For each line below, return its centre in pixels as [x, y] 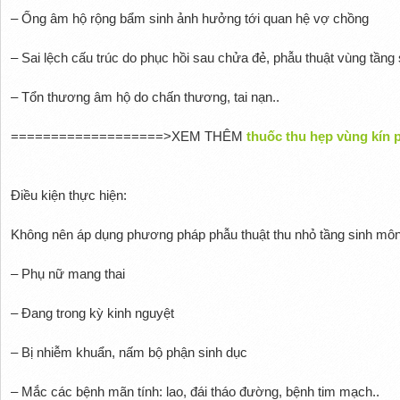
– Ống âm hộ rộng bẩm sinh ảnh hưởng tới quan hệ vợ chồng [189, 18]
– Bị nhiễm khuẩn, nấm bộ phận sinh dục [129, 352]
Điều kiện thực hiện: [68, 195]
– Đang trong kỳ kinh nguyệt [92, 312]
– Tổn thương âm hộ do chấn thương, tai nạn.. [145, 96]
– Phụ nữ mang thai [67, 273]
